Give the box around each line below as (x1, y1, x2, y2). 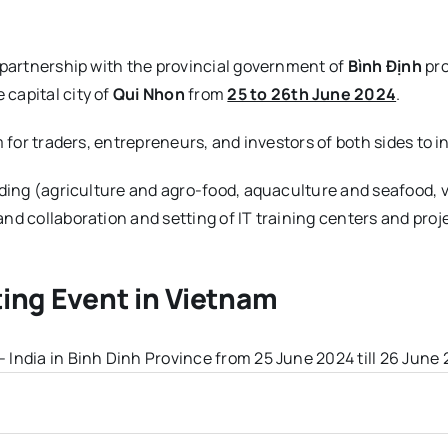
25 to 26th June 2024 (227, 83, 397, 106)
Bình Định (344, 55, 422, 78)
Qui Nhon (112, 83, 185, 106)
